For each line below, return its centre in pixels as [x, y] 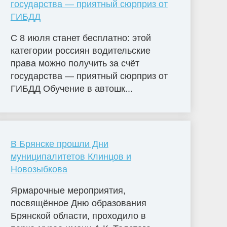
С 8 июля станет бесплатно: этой [81, 38]
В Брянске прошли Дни [59, 144]
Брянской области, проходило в [78, 216]
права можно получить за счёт [75, 64]
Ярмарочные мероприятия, [68, 190]
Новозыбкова [39, 169]
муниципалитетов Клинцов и [71, 157]
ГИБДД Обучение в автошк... [71, 89]
